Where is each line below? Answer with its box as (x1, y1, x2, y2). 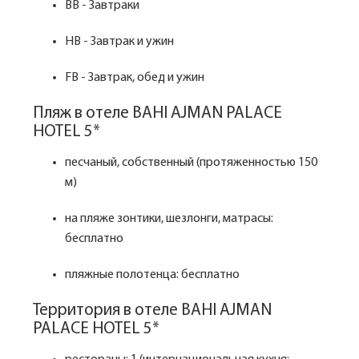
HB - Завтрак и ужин (65, 35, 174, 48)
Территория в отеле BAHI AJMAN (33, 302, 272, 319)
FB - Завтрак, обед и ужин (65, 71, 204, 84)
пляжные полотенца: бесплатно (65, 268, 240, 281)
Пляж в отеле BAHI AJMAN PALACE (33, 105, 282, 122)
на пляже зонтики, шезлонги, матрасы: (65, 212, 273, 225)
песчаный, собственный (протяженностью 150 (65, 156, 317, 169)
